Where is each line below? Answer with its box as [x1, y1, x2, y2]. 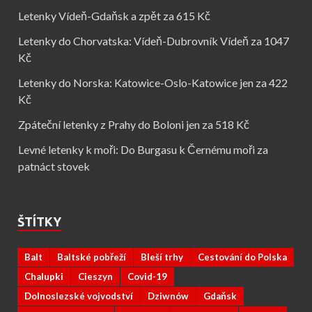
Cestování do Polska [198, 251, 287, 263]
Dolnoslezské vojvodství [24, 290, 133, 302]
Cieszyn [78, 271, 113, 283]
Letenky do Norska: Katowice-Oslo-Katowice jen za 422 [18, 76, 288, 90]
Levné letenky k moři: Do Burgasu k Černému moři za [18, 143, 268, 157]
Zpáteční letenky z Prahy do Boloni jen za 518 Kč [18, 118, 249, 132]
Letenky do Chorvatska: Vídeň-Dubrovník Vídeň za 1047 [18, 34, 289, 48]
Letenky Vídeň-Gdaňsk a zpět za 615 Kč [18, 9, 210, 23]
